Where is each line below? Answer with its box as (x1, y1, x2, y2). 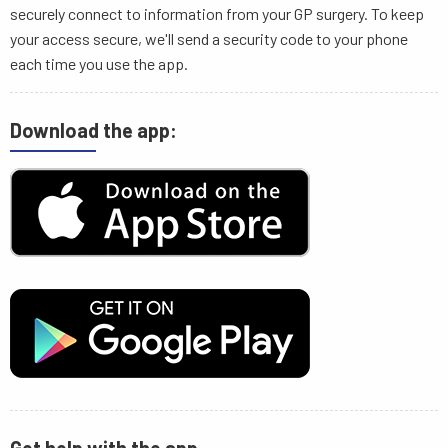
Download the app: (10, 118, 177, 143)
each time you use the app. (10, 54, 188, 74)
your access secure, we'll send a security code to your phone (10, 29, 408, 49)
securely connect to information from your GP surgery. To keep (10, 4, 424, 24)
